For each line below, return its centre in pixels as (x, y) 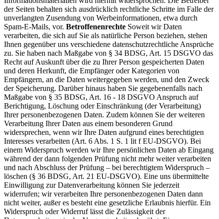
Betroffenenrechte (96, 26)
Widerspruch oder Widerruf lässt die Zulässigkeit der (85, 211)
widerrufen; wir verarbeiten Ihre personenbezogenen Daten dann (103, 194)
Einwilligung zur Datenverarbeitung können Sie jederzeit (92, 185)
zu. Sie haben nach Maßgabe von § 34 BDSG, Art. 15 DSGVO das (109, 53)
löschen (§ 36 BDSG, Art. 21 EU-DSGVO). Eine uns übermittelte (106, 176)
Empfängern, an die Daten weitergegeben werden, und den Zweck (107, 79)
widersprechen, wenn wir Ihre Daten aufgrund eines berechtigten (104, 132)
